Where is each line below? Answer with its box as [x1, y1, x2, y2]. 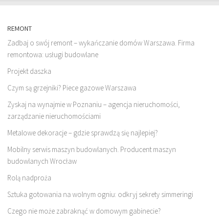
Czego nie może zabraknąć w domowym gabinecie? [7, 206, 161, 216]
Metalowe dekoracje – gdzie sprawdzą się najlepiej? [7, 128, 158, 138]
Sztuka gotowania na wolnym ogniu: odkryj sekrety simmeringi [7, 190, 193, 199]
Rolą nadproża [7, 173, 51, 183]
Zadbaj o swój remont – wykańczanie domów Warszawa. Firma [7, 38, 195, 48]
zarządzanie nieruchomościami [7, 111, 101, 121]
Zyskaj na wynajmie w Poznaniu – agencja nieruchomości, [7, 100, 180, 109]
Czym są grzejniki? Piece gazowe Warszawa [7, 83, 136, 93]
